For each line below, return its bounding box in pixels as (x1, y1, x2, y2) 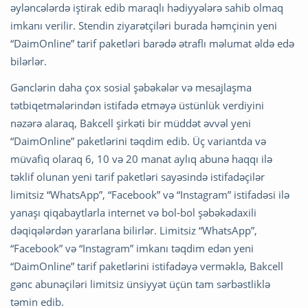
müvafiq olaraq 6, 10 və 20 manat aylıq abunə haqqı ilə (10, 151, 272, 166)
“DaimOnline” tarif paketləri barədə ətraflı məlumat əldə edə (10, 36, 294, 50)
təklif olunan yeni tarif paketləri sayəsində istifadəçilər (10, 169, 265, 184)
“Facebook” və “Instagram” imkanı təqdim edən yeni (10, 241, 254, 255)
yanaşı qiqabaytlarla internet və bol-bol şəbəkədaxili (10, 205, 256, 219)
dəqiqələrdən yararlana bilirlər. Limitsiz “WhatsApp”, (10, 223, 257, 237)
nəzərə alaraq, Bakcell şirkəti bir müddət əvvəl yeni (10, 115, 251, 130)
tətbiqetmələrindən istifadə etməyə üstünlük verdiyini (10, 98, 264, 112)
